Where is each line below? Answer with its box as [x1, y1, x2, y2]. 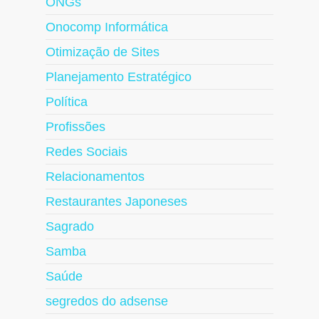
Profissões [46, 120, 105, 135]
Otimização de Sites [46, 45, 159, 60]
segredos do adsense [46, 294, 168, 309]
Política [46, 95, 88, 110]
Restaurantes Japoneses [46, 194, 187, 209]
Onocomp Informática [46, 20, 168, 35]
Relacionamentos [46, 169, 145, 184]
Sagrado [46, 219, 94, 234]
